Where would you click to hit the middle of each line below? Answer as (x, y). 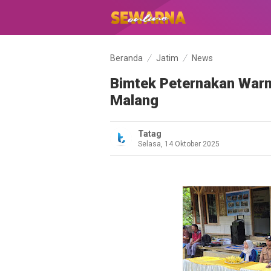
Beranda (126, 58)
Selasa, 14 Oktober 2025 (179, 144)
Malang (134, 100)
